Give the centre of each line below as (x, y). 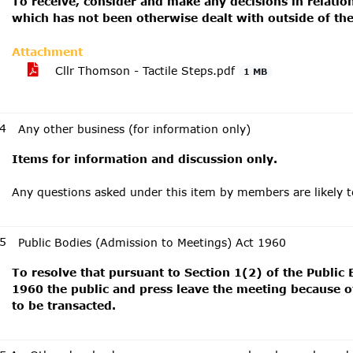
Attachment (47, 52)
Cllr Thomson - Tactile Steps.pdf (145, 71)
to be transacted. (64, 305)
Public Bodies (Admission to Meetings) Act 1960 (152, 242)
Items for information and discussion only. (145, 159)
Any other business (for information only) (134, 129)
